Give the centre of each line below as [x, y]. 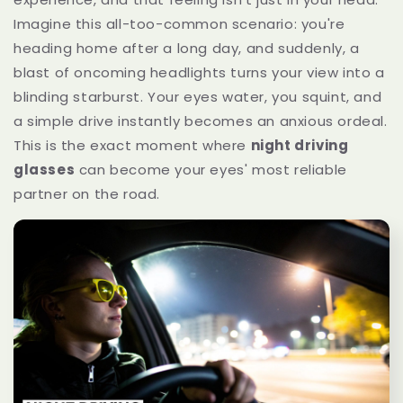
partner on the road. [87, 193]
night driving [300, 145]
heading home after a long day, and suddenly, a [187, 48]
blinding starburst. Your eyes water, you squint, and [198, 96]
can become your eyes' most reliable [211, 169]
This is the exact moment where [132, 145]
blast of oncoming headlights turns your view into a [199, 72]
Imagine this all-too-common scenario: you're [179, 23]
